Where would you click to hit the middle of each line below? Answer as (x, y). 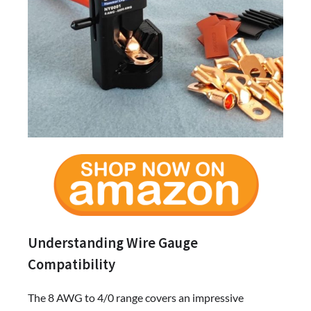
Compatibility (72, 264)
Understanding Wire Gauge (113, 243)
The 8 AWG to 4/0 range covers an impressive (136, 298)
